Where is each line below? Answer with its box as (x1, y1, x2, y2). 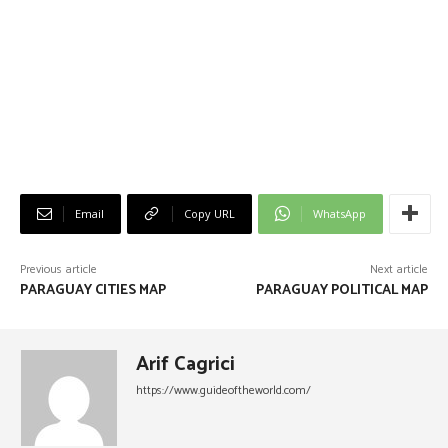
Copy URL (184, 205, 235, 221)
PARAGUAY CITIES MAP (20, 278, 166, 302)
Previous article (20, 259, 97, 279)
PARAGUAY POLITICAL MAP (255, 278, 428, 302)
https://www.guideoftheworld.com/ (136, 380, 311, 400)
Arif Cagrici (136, 347, 235, 381)
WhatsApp (313, 205, 366, 221)
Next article (369, 259, 428, 279)
